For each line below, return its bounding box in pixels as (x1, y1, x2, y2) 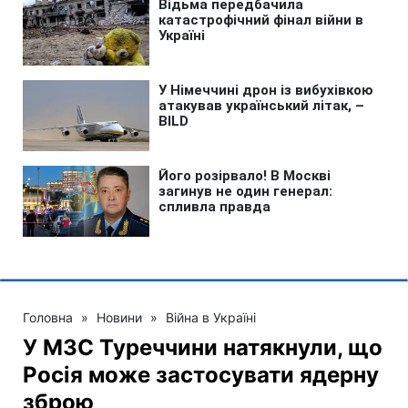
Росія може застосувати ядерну (23, 361, 379, 388)
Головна (23, 309, 73, 325)
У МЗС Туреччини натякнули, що (23, 333, 382, 361)
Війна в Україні (166, 309, 256, 325)
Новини (97, 309, 142, 325)
